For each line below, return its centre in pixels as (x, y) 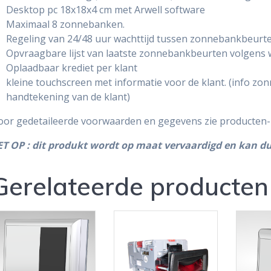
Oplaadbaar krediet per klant (71, 68)
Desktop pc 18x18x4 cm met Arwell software (105, 10)
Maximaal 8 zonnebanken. (65, 24)
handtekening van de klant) (68, 97)
